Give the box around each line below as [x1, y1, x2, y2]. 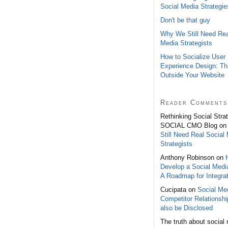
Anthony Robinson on [160, 153, 225, 161]
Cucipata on [160, 185, 197, 193]
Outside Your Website [160, 71, 224, 79]
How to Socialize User [160, 52, 225, 61]
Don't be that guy [160, 16, 210, 24]
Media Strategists [160, 39, 212, 47]
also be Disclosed [160, 204, 213, 212]
